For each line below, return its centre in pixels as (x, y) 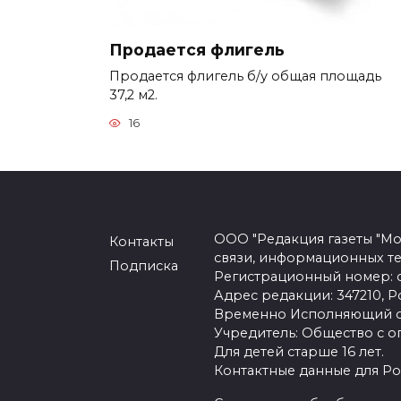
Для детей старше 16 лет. (299, 352)
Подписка (144, 265)
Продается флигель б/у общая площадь (245, 76)
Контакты (141, 241)
